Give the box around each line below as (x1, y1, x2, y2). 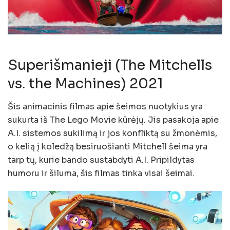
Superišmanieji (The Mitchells (8, 56, 212, 74)
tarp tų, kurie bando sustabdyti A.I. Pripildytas (8, 154, 195, 165)
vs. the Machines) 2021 (8, 75, 163, 93)
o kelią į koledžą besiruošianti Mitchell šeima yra (8, 141, 207, 152)
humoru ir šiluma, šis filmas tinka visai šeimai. (8, 167, 195, 179)
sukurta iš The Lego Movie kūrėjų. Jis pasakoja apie (8, 114, 219, 125)
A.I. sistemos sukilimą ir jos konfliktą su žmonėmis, (8, 127, 217, 139)
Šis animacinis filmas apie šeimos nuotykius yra (8, 101, 203, 112)
